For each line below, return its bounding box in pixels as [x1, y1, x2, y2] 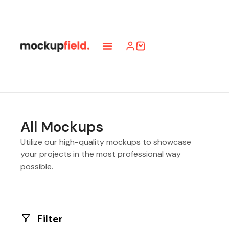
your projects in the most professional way [20, 148, 181, 159]
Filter [37, 212, 63, 225]
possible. [20, 161, 55, 172]
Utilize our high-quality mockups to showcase [20, 136, 191, 147]
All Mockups [20, 117, 103, 136]
